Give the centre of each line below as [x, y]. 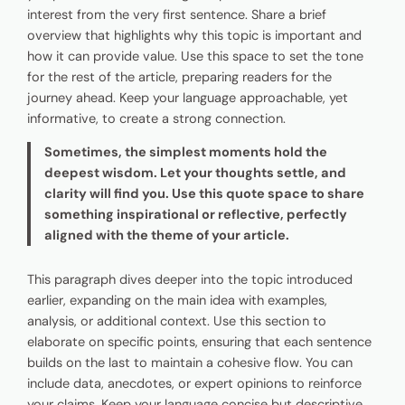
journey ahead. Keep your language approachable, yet [188, 98]
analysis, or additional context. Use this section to [177, 321]
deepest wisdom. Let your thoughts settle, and [195, 174]
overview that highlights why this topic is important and [195, 35]
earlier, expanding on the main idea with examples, [178, 300]
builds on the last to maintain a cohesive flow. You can [190, 363]
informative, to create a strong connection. [157, 118]
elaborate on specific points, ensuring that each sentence [200, 342]
